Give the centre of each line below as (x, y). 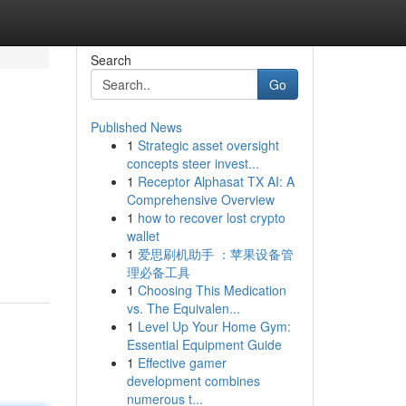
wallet (143, 236)
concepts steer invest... (193, 163)
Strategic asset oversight (208, 145)
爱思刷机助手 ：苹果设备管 (215, 254)
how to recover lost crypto (211, 217)
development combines (193, 381)
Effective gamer (182, 362)
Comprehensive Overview (200, 199)
